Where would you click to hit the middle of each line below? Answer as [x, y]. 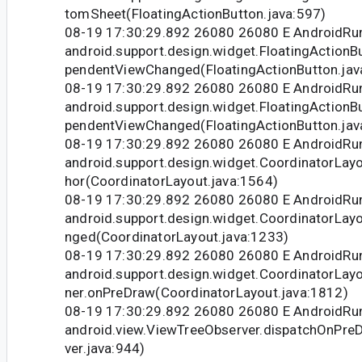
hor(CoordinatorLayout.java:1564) [171, 181]
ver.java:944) [105, 349]
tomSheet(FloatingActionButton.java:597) [196, 14]
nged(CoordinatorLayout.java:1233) [177, 237]
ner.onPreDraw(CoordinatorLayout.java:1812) [206, 293]
